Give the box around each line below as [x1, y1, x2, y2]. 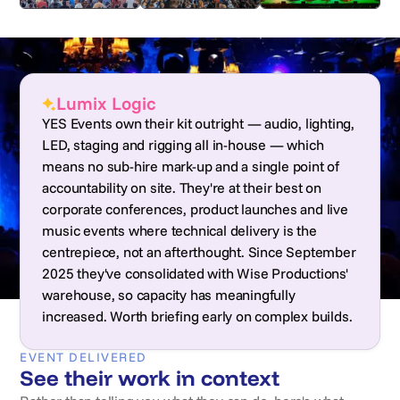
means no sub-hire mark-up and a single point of [42, 157, 339, 175]
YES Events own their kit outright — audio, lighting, [42, 114, 354, 132]
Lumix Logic [56, 92, 156, 115]
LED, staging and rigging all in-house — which [42, 136, 324, 154]
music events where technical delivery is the [42, 221, 317, 239]
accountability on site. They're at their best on [42, 179, 321, 196]
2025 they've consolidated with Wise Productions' [42, 264, 348, 282]
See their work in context [20, 364, 280, 392]
